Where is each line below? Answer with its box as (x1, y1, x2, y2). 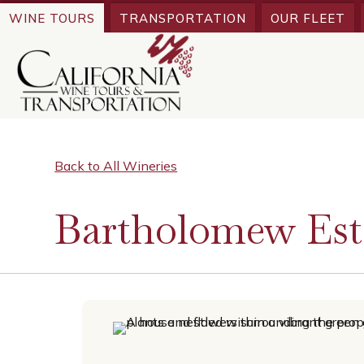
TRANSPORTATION (119, 10, 246, 26)
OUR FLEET (271, 10, 345, 26)
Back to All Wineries (54, 158, 178, 175)
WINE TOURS (9, 10, 95, 26)
